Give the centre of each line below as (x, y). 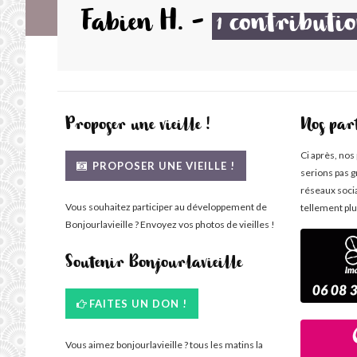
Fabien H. (132, 26)
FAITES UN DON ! (138, 304)
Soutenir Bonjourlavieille (154, 265)
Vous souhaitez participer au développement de (166, 207)
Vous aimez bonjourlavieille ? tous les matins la (164, 345)
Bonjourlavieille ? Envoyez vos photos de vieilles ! (170, 224)
